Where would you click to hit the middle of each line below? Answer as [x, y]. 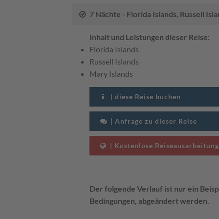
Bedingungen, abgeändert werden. [149, 200]
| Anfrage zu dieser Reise [153, 121]
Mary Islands [111, 73]
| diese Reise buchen [145, 96]
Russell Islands [114, 61]
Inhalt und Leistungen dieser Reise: [150, 37]
